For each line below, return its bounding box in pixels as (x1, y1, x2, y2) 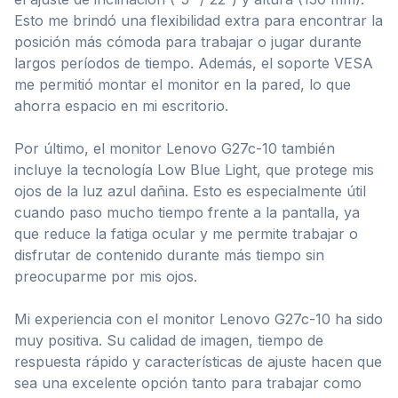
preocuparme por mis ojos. (14, 267, 197, 286)
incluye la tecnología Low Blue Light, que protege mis (14, 161, 374, 179)
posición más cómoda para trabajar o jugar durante (14, 33, 362, 52)
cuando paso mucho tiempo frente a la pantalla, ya (14, 203, 360, 222)
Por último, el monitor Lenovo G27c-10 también (14, 139, 335, 158)
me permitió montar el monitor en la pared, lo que (14, 76, 351, 94)
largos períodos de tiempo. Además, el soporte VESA (14, 54, 373, 73)
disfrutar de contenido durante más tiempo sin (14, 246, 324, 265)
